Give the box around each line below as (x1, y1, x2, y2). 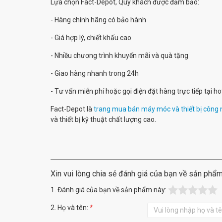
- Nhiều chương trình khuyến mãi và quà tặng (51, 51, 190, 59)
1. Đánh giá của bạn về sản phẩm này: (51, 185, 168, 194)
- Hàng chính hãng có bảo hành (51, 15, 146, 24)
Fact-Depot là (51, 105, 94, 113)
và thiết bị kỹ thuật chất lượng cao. (51, 115, 156, 123)
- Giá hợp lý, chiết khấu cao (51, 33, 133, 42)
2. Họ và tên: (51, 203, 88, 212)
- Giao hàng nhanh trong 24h (51, 69, 140, 77)
